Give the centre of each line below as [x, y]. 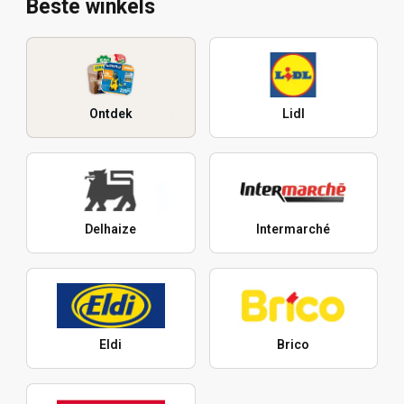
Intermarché [294, 230]
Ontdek [110, 114]
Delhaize [111, 230]
